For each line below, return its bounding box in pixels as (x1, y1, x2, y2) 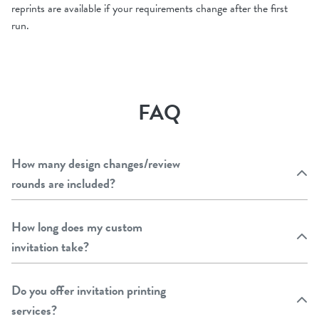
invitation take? (11, 236, 89, 256)
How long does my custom (11, 216, 142, 236)
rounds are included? (11, 173, 115, 193)
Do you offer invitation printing (11, 280, 166, 300)
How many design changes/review (11, 153, 180, 173)
